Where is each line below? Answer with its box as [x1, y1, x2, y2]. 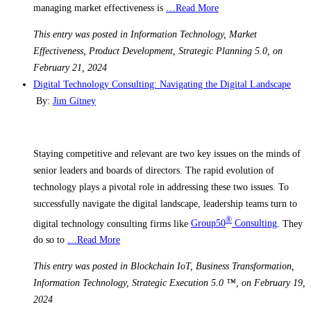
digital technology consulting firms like [33, 218, 191, 229]
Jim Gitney [53, 95, 96, 106]
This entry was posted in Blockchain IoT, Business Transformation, [33, 261, 294, 272]
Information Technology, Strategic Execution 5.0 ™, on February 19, [33, 278, 305, 289]
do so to [33, 235, 67, 246]
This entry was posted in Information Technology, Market [33, 28, 257, 40]
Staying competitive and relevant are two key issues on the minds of [33, 148, 301, 159]
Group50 [191, 218, 226, 229]
